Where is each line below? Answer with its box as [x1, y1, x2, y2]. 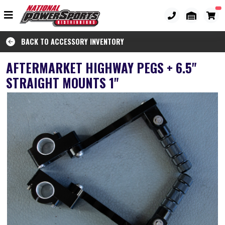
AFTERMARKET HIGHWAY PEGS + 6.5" [6, 58, 196, 77]
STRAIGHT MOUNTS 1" [6, 73, 119, 92]
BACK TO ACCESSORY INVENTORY [15, 36, 124, 47]
